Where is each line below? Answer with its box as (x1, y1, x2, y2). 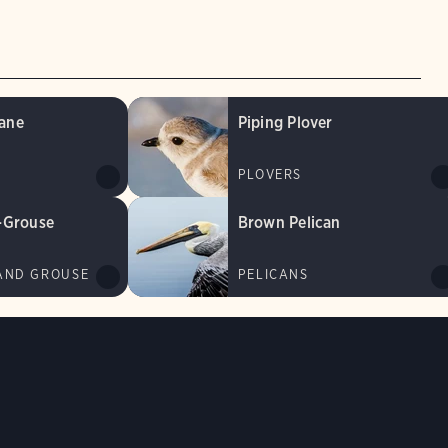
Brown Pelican (237, 213, 341, 233)
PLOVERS (237, 167, 303, 183)
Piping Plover (237, 113, 333, 133)
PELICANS (237, 267, 309, 283)
